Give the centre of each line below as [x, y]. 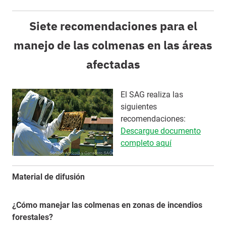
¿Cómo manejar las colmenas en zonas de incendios [107, 205]
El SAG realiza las [152, 95]
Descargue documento [161, 131]
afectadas [113, 64]
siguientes [139, 107]
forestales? [33, 217]
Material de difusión [48, 177]
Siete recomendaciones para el [113, 26]
